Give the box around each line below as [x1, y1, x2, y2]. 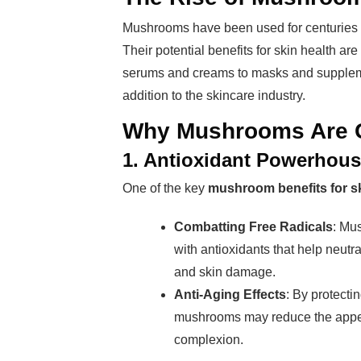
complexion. [174, 333, 243, 346]
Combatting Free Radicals [174, 220, 333, 234]
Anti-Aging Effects [174, 288, 286, 301]
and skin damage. [174, 265, 276, 279]
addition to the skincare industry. [122, 89, 305, 102]
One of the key [122, 181, 208, 195]
